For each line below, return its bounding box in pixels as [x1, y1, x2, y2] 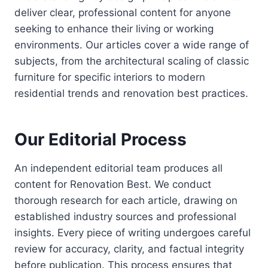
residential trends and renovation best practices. [14, 87, 248, 100]
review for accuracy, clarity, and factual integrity [14, 243, 244, 255]
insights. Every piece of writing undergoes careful [14, 227, 251, 239]
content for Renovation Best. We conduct [14, 178, 211, 191]
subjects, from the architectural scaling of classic [14, 55, 249, 68]
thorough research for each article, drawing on [14, 194, 237, 207]
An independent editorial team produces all [14, 162, 223, 175]
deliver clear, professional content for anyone [14, 7, 231, 19]
